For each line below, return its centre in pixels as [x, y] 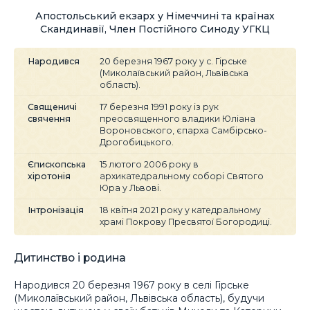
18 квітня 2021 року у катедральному [180, 210]
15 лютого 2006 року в [149, 164]
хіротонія [49, 176]
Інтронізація [56, 210]
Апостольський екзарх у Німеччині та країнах [155, 16]
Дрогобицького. [137, 142]
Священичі [52, 107]
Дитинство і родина [70, 257]
